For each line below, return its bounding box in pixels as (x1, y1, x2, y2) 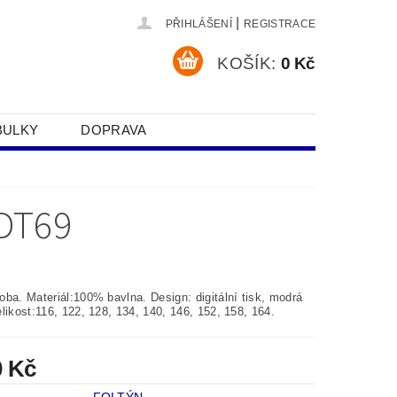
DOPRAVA (81, 122, 147, 137)
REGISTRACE (243, 18, 316, 30)
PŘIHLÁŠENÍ (165, 18, 232, 30)
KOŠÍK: (217, 53, 276, 73)
